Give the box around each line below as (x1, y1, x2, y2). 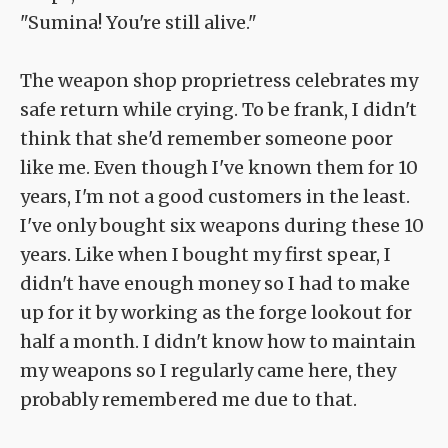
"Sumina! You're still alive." (20, 11, 257, 35)
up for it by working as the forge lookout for (20, 301, 412, 325)
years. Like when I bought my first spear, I (20, 243, 391, 267)
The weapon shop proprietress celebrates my (20, 69, 418, 93)
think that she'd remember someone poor (20, 127, 393, 151)
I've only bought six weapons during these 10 (20, 214, 424, 238)
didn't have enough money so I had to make (20, 272, 410, 296)
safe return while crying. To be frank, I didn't (20, 98, 417, 122)
